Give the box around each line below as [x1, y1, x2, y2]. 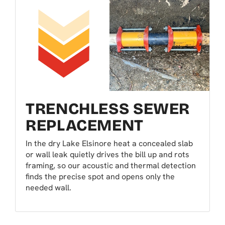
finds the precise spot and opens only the [26, 171, 175, 182]
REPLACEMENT [26, 116, 144, 136]
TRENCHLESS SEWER [26, 99, 190, 119]
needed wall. [26, 182, 71, 193]
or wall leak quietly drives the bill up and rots [26, 149, 189, 160]
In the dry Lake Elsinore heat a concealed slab [26, 138, 193, 149]
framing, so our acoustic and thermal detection [26, 160, 196, 171]
